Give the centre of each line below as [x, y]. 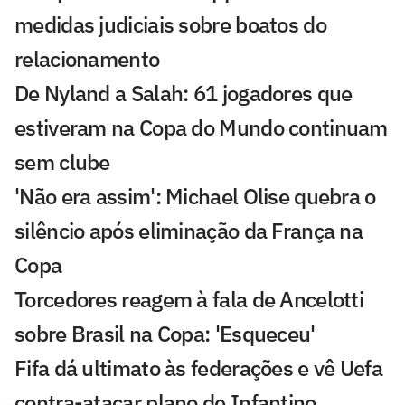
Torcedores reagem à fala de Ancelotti [189, 299]
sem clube [62, 161]
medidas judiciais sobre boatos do [170, 24]
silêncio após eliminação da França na [189, 230]
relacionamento [87, 58]
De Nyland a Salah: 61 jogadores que [184, 93]
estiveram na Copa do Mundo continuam [201, 127]
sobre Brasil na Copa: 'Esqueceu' [165, 333]
